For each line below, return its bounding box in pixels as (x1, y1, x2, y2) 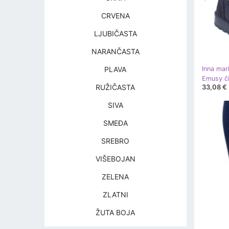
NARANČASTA (91, 47, 140, 56)
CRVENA (101, 11, 130, 20)
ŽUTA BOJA (96, 208, 135, 217)
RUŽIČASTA (96, 83, 135, 91)
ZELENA (102, 172, 129, 181)
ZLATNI (102, 190, 128, 199)
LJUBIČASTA (94, 29, 137, 38)
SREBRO (101, 136, 130, 145)
